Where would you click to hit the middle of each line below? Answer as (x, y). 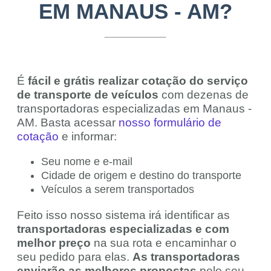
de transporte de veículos (88, 95)
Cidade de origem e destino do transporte (141, 176)
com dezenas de (204, 95)
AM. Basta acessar (68, 123)
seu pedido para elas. (75, 257)
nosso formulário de (170, 123)
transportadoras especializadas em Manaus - (134, 109)
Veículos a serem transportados (118, 190)
